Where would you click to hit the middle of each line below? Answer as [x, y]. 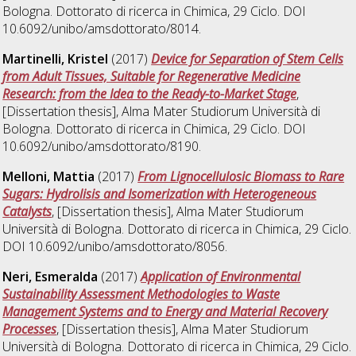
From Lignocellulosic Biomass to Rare [241, 177]
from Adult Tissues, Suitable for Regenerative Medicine [152, 77]
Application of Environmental [221, 277]
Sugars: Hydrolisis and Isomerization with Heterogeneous [160, 194]
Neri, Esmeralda [50, 277]
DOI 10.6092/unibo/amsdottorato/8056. [115, 247]
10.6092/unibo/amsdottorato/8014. [102, 29]
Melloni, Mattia [49, 177]
